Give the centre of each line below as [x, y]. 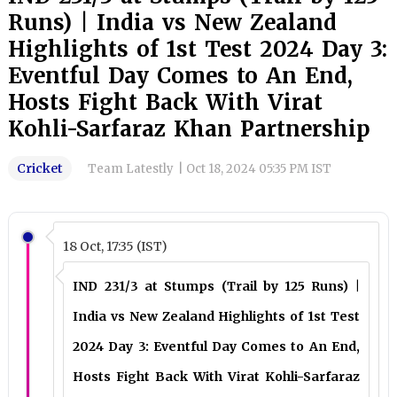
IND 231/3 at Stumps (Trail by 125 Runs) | [216, 286]
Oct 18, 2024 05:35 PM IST [259, 169]
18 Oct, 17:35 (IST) [116, 246]
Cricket [40, 168]
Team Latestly [131, 169]
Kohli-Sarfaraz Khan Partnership [189, 129]
